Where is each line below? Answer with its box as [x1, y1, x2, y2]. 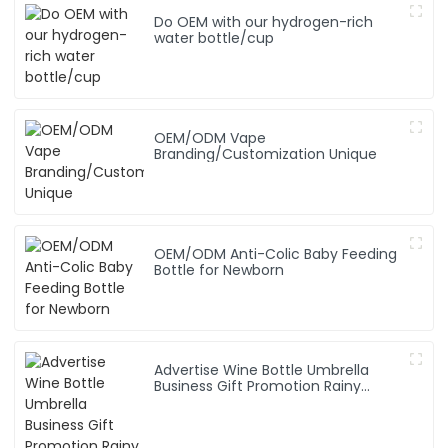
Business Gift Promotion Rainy [154, 376, 362, 397]
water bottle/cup [154, 28, 275, 49]
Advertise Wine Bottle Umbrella [154, 360, 370, 381]
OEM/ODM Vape [154, 128, 267, 149]
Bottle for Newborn [154, 260, 285, 281]
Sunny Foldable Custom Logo [154, 392, 358, 413]
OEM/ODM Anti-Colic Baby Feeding [154, 244, 398, 265]
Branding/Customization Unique [154, 144, 378, 165]
